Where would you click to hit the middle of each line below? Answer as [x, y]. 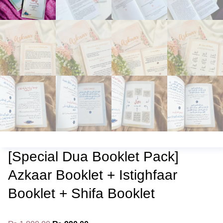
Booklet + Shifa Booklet [81, 193]
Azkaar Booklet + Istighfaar [93, 175]
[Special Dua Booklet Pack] [93, 157]
